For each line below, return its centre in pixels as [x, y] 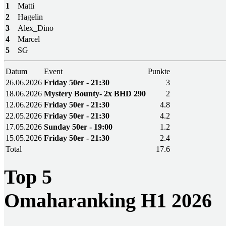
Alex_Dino [36, 28]
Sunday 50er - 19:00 [78, 127]
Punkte [159, 72]
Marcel [29, 39]
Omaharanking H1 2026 [108, 200]
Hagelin [30, 17]
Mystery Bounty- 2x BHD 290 [95, 94]
